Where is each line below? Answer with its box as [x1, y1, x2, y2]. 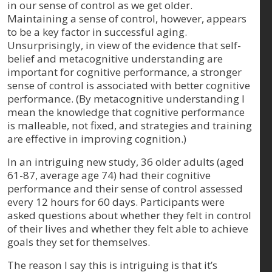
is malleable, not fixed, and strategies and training [7, 118, 252, 132]
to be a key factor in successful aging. [7, 25, 187, 39]
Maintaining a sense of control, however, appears [7, 12, 246, 25]
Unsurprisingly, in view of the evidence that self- [7, 38, 241, 52]
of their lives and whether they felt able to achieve [7, 222, 248, 236]
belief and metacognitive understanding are [7, 52, 223, 66]
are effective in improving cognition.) [7, 132, 186, 146]
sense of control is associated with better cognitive [7, 78, 250, 92]
